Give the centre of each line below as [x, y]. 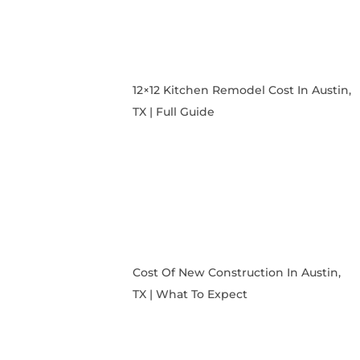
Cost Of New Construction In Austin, [236, 273]
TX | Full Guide [173, 111]
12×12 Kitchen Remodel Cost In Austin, [241, 90]
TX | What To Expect [190, 295]
